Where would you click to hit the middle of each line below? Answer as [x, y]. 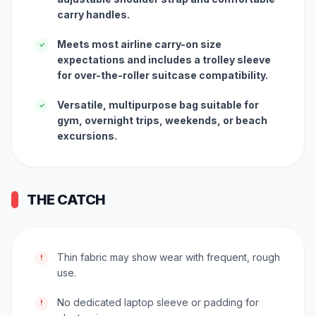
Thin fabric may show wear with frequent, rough [169, 257]
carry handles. [93, 14]
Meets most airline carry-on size [139, 44]
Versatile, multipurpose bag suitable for [158, 104]
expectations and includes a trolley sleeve [164, 59]
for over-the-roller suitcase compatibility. [163, 75]
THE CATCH [66, 199]
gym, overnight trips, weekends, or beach [162, 120]
